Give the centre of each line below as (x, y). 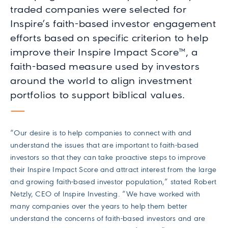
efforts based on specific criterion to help (109, 38)
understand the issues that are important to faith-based (105, 145)
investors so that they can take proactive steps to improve (108, 158)
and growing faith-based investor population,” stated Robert (113, 182)
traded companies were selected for (98, 10)
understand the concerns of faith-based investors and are (108, 219)
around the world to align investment (101, 81)
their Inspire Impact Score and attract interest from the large (113, 170)
